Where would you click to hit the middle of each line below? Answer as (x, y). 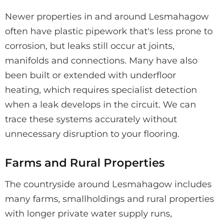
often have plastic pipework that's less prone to (109, 31)
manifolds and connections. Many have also (101, 60)
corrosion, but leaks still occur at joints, (90, 46)
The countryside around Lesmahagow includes (108, 184)
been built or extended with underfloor (90, 75)
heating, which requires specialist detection (101, 90)
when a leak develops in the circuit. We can (100, 104)
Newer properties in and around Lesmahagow (107, 16)
